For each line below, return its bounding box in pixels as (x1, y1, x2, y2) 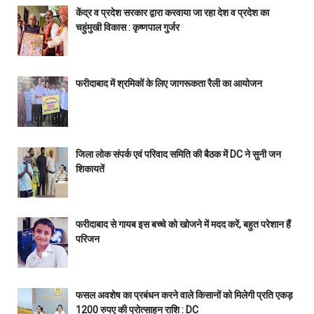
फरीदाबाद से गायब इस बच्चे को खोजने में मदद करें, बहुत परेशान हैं (75, 219, 291, 231)
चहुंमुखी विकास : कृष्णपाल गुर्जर (75, 22, 179, 34)
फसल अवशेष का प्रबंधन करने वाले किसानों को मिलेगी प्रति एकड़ (75, 289, 293, 301)
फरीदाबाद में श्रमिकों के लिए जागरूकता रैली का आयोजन (75, 77, 262, 89)
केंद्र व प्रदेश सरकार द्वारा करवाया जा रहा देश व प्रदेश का (75, 7, 269, 19)
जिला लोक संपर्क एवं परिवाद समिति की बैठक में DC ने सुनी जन (75, 148, 281, 160)
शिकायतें (75, 163, 104, 175)
